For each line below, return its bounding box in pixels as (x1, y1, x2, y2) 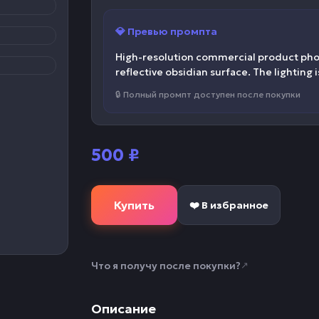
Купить (114, 198, 155, 212)
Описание (91, 300, 156, 317)
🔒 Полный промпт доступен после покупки (115, 89, 300, 100)
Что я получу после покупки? (91, 259, 241, 272)
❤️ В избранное (189, 198, 268, 211)
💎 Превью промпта (115, 24, 217, 38)
